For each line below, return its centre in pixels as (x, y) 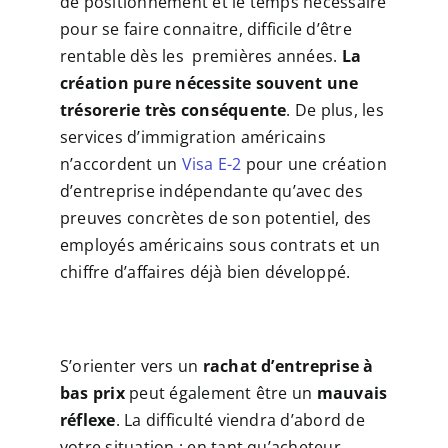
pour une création (314, 164)
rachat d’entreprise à (288, 366)
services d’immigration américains (192, 137)
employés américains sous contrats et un (220, 245)
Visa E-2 (211, 164)
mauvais (352, 393)
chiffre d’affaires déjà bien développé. (205, 272)
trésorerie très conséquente (173, 110)
